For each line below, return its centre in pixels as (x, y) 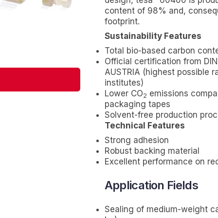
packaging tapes (137, 104)
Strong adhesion (136, 140)
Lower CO (124, 94)
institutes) (124, 83)
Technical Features (145, 126)
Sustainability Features (153, 36)
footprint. (122, 22)
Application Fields (151, 185)
